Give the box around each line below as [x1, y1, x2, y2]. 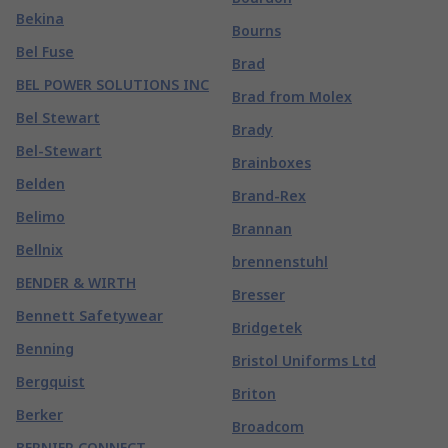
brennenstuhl [232, 252, 328, 271]
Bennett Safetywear [16, 306, 163, 325]
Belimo [16, 207, 65, 226]
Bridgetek [232, 318, 302, 337]
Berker [16, 405, 63, 424]
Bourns [232, 21, 281, 40]
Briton [232, 384, 276, 403]
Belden [16, 174, 65, 193]
